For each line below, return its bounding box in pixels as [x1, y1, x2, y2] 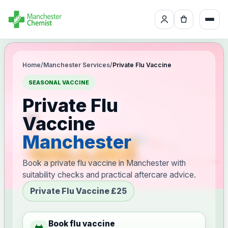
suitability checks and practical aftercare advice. [22, 170, 196, 180]
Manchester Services [43, 61, 110, 69]
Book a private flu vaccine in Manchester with [22, 158, 186, 168]
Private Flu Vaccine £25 [30, 186, 127, 196]
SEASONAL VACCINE [28, 79, 89, 86]
